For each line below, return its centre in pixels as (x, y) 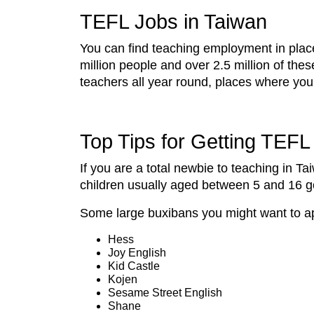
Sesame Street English (165, 292)
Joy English (137, 252)
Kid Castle (134, 266)
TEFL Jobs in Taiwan (173, 21)
